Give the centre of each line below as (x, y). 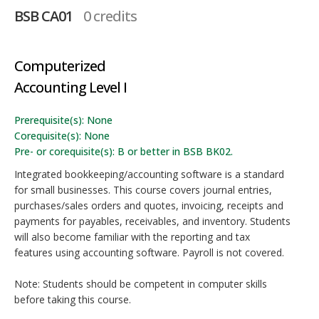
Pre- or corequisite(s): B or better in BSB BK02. (124, 151)
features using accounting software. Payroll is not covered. (149, 252)
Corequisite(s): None (62, 136)
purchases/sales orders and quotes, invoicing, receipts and (149, 205)
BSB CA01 (43, 16)
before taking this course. (73, 299)
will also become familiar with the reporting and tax (132, 237)
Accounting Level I (70, 87)
